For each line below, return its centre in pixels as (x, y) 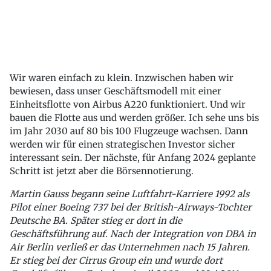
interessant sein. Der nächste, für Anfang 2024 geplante (133, 157)
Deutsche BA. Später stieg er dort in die (96, 220)
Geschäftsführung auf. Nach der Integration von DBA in (133, 233)
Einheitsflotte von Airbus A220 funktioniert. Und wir (128, 104)
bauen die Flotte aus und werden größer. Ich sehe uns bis (134, 117)
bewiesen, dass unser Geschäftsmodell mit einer (116, 91)
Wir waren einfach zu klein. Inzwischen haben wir (122, 77)
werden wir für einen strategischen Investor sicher (122, 144)
